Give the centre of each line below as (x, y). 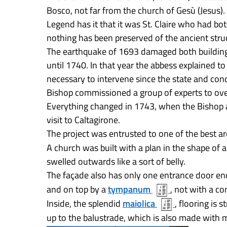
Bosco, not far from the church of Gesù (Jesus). (136, 10)
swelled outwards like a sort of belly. (116, 161)
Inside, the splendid (85, 203)
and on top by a (77, 189)
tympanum (129, 189)
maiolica (139, 203)
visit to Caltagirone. (83, 120)
